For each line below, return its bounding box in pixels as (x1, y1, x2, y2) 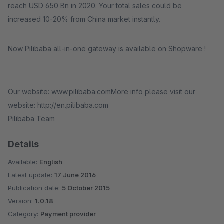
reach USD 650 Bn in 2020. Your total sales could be (8, 1, 182, 10)
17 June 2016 (54, 171, 96, 179)
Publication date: (8, 184, 62, 192)
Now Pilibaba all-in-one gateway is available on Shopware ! (8, 44, 206, 53)
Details (8, 139, 39, 149)
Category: (8, 210, 40, 218)
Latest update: (8, 171, 54, 179)
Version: (8, 197, 35, 205)
